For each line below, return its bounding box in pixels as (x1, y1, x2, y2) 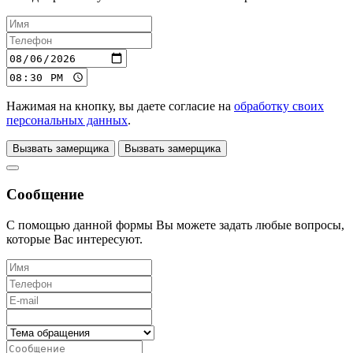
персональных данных (6, 113, 128, 128)
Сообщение (6, 186, 84, 203)
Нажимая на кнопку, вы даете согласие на (6, 99, 234, 113)
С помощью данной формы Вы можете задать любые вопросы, (6, 217, 344, 232)
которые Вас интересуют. (6, 232, 143, 246)
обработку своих (234, 99, 324, 113)
